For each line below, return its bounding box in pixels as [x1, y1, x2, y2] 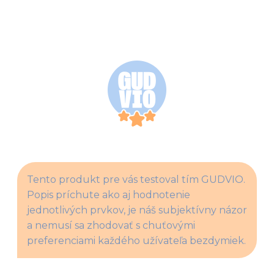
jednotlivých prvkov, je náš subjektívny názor [27, 204, 247, 216]
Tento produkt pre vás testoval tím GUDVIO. [27, 173, 245, 185]
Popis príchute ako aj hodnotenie [27, 188, 190, 201]
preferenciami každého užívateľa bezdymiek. [27, 234, 246, 246]
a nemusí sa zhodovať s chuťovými [27, 219, 195, 231]
